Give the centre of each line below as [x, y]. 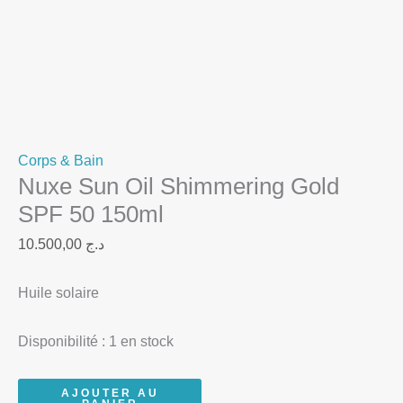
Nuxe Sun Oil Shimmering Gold [179, 186]
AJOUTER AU [110, 393]
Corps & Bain [61, 160]
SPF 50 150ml [91, 214]
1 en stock [141, 341]
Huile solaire [58, 292]
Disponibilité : [62, 341]
